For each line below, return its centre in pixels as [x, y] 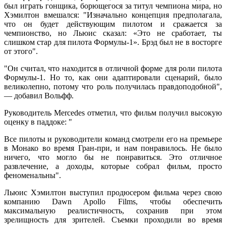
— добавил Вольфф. [39, 96]
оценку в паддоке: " [38, 122]
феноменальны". [33, 176]
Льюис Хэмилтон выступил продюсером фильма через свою [113, 193]
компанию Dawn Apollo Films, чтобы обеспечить [113, 202]
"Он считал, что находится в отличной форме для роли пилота [113, 69]
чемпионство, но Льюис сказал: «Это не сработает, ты [113, 33]
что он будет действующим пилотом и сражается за [113, 24]
